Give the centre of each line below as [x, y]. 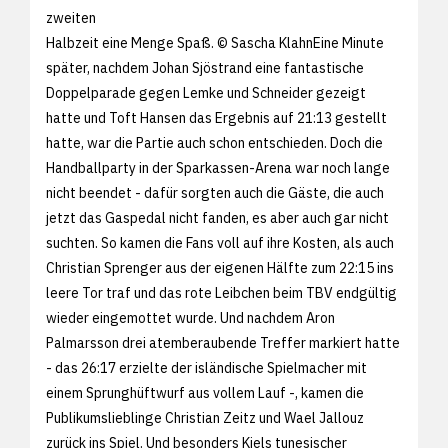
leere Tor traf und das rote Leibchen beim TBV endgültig [221, 292]
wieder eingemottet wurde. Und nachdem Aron [190, 317]
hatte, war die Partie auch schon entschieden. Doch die [214, 142]
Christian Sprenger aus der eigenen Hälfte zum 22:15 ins [220, 267]
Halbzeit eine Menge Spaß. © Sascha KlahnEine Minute [215, 42]
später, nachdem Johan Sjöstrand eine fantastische [205, 67]
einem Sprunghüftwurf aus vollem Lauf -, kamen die [205, 392]
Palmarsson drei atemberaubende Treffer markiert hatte [223, 342]
